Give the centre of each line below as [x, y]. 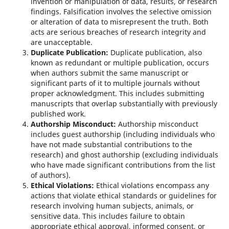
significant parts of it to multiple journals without [115, 83]
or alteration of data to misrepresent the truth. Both [119, 21]
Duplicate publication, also [155, 52]
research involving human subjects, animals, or [112, 205]
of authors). [50, 175]
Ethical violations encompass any [151, 185]
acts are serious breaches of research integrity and [118, 32]
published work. [58, 113]
